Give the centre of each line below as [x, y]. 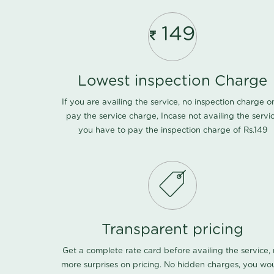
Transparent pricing [172, 230]
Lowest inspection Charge [172, 82]
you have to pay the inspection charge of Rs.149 [172, 131]
